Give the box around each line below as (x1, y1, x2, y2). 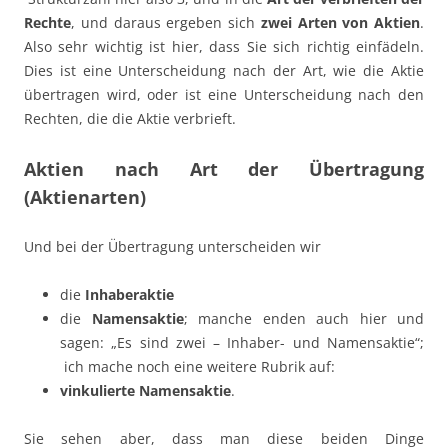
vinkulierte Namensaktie (60, 381, 231, 401)
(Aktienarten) (24, 185, 146, 210)
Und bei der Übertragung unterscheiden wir (24, 237, 321, 257)
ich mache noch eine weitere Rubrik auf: (60, 357, 335, 377)
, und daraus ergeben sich (71, 13, 261, 33)
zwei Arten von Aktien (260, 13, 420, 33)
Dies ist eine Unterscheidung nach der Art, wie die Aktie (24, 61, 424, 81)
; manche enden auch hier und (183, 309, 424, 329)
